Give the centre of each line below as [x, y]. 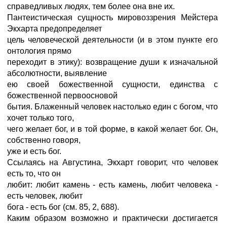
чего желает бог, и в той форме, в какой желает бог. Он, [112, 129]
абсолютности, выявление [57, 73]
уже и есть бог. [34, 151]
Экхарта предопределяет [54, 29]
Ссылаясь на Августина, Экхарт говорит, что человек [112, 162]
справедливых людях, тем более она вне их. [91, 6]
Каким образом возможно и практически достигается [112, 218]
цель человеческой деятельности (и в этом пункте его [112, 40]
